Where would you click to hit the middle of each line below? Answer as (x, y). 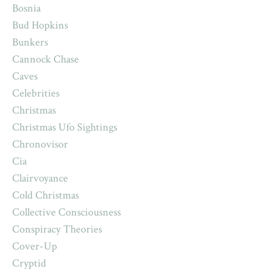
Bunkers (30, 42)
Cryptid (29, 263)
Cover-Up (35, 246)
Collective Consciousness (66, 212)
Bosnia (26, 8)
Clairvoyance (40, 178)
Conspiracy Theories (57, 229)
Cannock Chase (46, 59)
